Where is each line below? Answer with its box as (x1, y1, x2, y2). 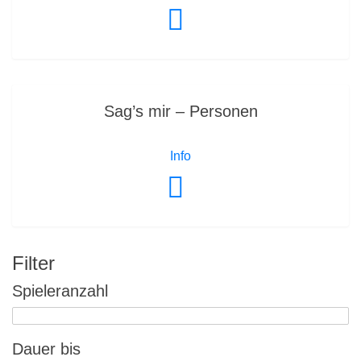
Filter (12, 252, 55, 274)
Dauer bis (12, 340, 81, 359)
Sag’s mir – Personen (103, 102, 258, 120)
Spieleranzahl (12, 282, 108, 300)
